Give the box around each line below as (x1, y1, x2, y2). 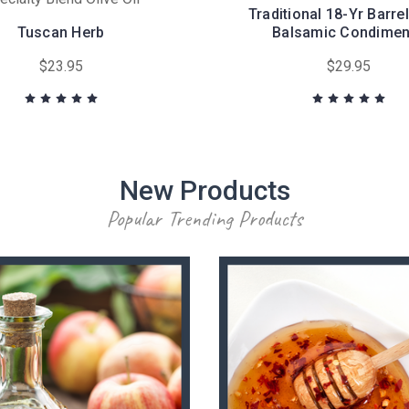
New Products (119, 173, 290, 206)
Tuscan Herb (16, 23, 105, 41)
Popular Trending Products (107, 204, 302, 232)
